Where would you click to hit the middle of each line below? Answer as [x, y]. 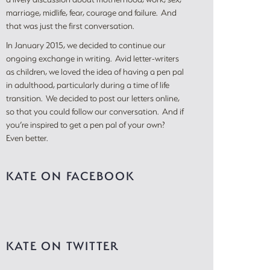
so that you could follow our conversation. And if [95, 111]
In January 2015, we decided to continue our [86, 45]
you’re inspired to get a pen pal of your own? [86, 125]
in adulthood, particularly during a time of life [87, 85]
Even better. [27, 138]
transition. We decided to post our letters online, [93, 98]
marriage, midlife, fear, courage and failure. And [91, 13]
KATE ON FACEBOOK [70, 176]
